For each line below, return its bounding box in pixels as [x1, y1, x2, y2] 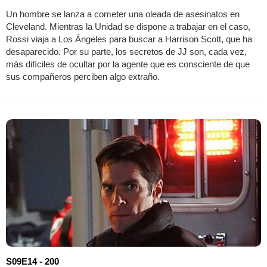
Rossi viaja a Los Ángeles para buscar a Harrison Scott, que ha [6, 34, 252, 45]
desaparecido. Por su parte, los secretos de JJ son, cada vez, [6, 46, 247, 57]
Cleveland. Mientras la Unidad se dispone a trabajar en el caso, [6, 21, 250, 32]
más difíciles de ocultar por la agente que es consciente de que [6, 59, 250, 70]
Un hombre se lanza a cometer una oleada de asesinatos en [6, 9, 240, 20]
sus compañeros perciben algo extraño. [6, 72, 160, 82]
